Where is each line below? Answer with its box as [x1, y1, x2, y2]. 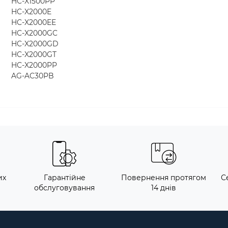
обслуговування [34, 183, 95, 192]
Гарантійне [43, 173, 85, 182]
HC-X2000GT [11, 49, 56, 59]
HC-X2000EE [11, 17, 56, 27]
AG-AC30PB [11, 71, 54, 80]
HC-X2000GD [11, 39, 59, 48]
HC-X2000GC [11, 28, 58, 38]
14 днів [151, 183, 176, 192]
